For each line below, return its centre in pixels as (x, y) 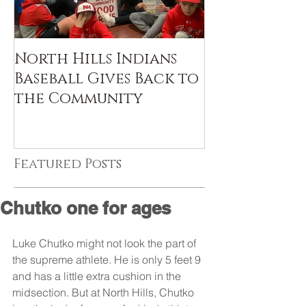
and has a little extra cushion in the (98, 276)
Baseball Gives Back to (107, 79)
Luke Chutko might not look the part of (106, 243)
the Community (79, 99)
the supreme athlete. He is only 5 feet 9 (108, 259)
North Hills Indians (96, 59)
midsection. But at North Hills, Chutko (105, 292)
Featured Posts (68, 164)
